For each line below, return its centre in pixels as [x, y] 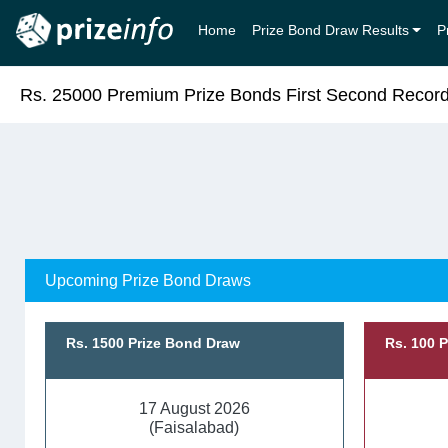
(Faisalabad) [194, 427]
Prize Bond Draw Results [330, 30]
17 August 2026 [194, 408]
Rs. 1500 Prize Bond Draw [153, 343]
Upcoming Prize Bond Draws [148, 280]
